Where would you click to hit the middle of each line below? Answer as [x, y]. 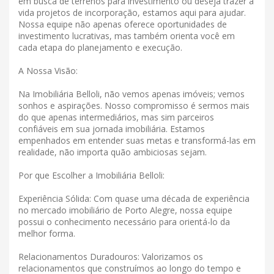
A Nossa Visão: [48, 71]
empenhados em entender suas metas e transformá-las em [137, 141]
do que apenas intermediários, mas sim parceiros [116, 117]
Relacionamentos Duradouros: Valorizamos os [111, 257]
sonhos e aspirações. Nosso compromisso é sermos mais [134, 106]
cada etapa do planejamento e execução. [100, 48]
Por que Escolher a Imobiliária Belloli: [91, 176]
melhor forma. [47, 234]
